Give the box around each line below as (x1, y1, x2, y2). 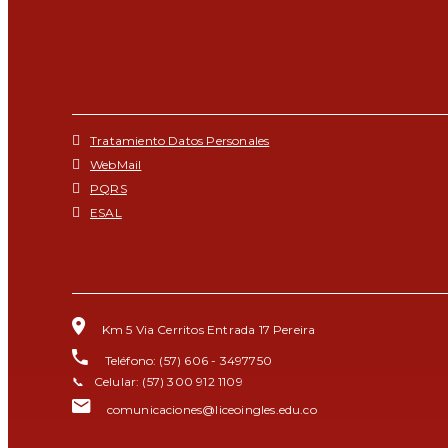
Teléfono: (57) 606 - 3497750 (98, 353, 272, 368)
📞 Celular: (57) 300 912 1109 (72, 374, 243, 389)
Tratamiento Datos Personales (90, 133, 270, 148)
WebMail (90, 157, 142, 172)
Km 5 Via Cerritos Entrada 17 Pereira (95, 322, 316, 337)
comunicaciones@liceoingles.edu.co (106, 402, 317, 417)
